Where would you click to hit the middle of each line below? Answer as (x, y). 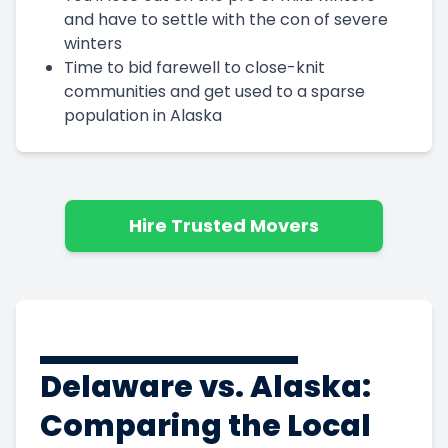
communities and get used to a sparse (214, 91)
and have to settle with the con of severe (226, 19)
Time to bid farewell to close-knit (194, 67)
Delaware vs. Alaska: (205, 386)
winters (93, 43)
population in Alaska (143, 115)
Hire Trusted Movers (224, 225)
